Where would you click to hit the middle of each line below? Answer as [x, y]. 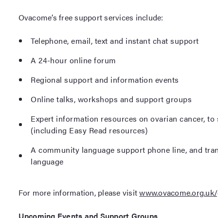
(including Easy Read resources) [91, 130]
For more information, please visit [79, 192]
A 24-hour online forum [75, 60]
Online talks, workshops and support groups [112, 99]
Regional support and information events [106, 80]
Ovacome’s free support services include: [92, 17]
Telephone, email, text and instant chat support [116, 41]
